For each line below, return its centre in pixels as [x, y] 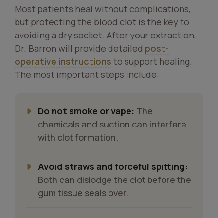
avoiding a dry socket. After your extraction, [105, 35]
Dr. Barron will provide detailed [80, 48]
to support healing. [152, 61]
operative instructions [63, 61]
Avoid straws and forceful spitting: [113, 166]
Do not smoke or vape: [86, 111]
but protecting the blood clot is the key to [102, 22]
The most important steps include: [87, 74]
